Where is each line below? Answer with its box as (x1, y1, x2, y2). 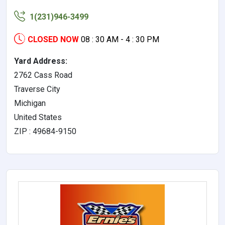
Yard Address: (14, 56, 67, 66)
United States (14, 112, 62, 122)
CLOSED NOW (28, 34, 79, 44)
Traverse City (14, 84, 60, 94)
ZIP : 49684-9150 (14, 126, 76, 136)
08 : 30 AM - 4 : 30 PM (81, 34, 159, 44)
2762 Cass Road (14, 70, 72, 80)
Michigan (14, 98, 46, 108)
